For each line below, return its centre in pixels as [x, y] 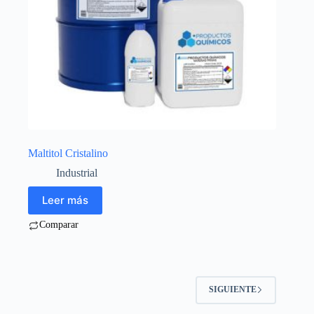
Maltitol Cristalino [68, 153]
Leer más [65, 200]
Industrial [77, 172]
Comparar [59, 224]
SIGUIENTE [233, 290]
